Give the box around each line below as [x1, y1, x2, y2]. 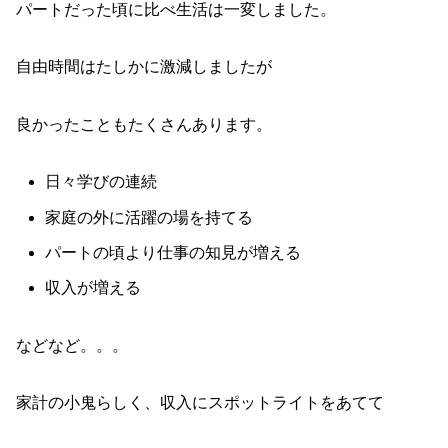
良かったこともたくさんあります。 [16, 115, 272, 133]
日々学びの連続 [45, 173, 158, 191]
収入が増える [45, 279, 142, 296]
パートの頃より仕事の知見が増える [45, 243, 302, 261]
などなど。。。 [16, 336, 128, 354]
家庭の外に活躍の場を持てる [45, 208, 254, 226]
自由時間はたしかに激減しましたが [16, 58, 272, 76]
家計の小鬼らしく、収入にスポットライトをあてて [16, 394, 384, 412]
